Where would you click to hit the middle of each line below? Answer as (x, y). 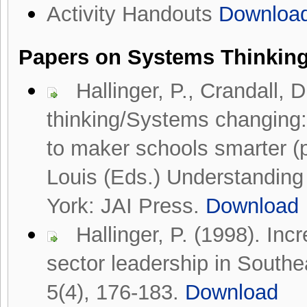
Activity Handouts (132, 14)
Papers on (73, 57)
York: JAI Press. (126, 206)
